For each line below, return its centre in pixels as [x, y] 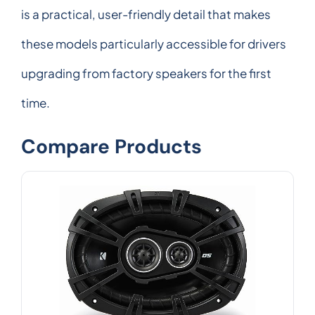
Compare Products [111, 146]
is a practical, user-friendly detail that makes [146, 14]
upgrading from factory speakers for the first [146, 73]
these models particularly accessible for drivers [154, 43]
